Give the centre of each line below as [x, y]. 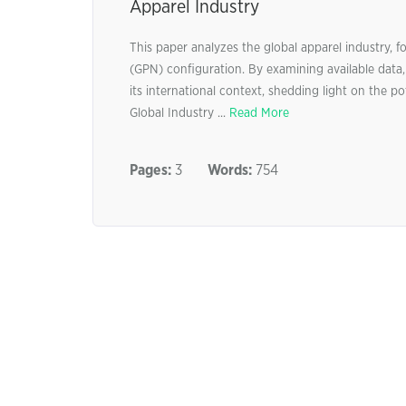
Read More [259, 113]
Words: [230, 170]
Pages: [150, 170]
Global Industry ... [179, 113]
